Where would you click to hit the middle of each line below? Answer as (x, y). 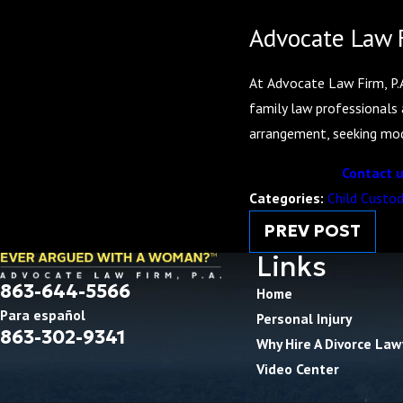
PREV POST (313, 231)
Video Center (297, 369)
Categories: (288, 197)
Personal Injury (304, 319)
